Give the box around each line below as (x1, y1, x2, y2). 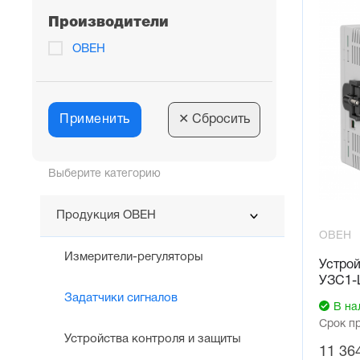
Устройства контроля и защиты (64, 333, 241, 346)
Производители (48, 16, 169, 30)
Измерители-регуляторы (64, 252, 203, 264)
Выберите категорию (48, 169, 161, 180)
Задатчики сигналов (64, 292, 178, 305)
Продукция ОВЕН (56, 210, 156, 222)
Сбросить (189, 114, 250, 126)
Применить (59, 114, 130, 126)
